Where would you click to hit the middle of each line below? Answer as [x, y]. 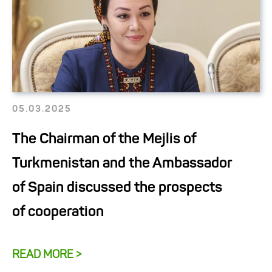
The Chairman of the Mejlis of [104, 140]
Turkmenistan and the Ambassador [122, 164]
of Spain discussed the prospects [117, 188]
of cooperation [58, 212]
